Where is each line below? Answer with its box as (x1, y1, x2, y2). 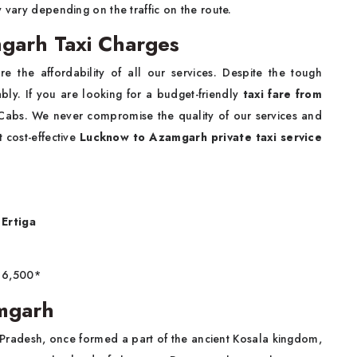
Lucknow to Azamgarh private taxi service (79, 129, 323, 146)
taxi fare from (242, 86, 322, 103)
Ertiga (2, 214, 36, 230)
